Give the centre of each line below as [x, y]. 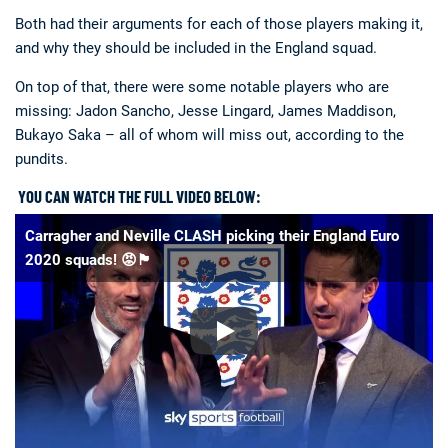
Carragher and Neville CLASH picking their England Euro [212, 235]
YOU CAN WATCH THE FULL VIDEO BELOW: [138, 196]
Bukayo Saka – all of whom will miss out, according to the [209, 135]
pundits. [41, 159]
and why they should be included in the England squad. [196, 48]
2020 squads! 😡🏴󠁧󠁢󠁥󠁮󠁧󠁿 [88, 259]
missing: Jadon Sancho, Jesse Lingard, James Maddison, [205, 111]
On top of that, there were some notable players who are [202, 87]
